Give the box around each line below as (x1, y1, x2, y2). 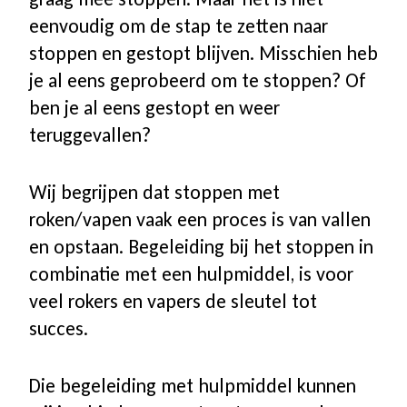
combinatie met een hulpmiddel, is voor (29, 262, 353, 287)
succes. (29, 316, 88, 342)
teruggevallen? (29, 123, 151, 148)
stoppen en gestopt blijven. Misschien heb (29, 41, 378, 66)
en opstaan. (29, 234, 128, 260)
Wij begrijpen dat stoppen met (29, 180, 280, 205)
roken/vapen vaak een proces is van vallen (29, 207, 371, 233)
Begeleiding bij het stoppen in (128, 234, 373, 260)
